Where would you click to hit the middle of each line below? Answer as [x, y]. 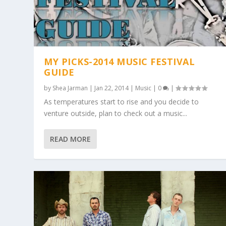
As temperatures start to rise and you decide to [122, 102]
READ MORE [71, 139]
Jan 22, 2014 [112, 88]
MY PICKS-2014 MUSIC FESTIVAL [120, 62]
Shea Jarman [70, 88]
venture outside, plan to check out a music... [116, 114]
